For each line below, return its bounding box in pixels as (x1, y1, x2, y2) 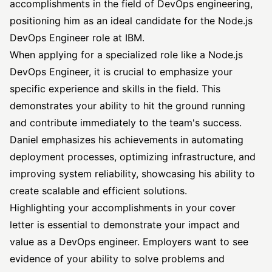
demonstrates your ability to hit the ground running (10, 100, 245, 112)
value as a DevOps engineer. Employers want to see (10, 236, 248, 248)
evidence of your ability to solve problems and (10, 253, 225, 265)
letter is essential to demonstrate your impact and (10, 219, 240, 231)
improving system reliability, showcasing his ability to (10, 168, 255, 180)
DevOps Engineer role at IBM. (10, 32, 144, 44)
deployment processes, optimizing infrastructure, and (10, 151, 256, 163)
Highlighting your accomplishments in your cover (10, 202, 236, 214)
